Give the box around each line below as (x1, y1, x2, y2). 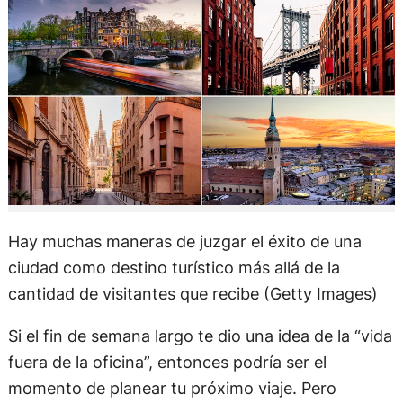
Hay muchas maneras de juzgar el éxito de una (7, 231, 362, 252)
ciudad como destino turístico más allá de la (7, 257, 340, 278)
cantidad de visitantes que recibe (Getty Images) (7, 283, 378, 304)
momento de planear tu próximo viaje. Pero (7, 378, 336, 399)
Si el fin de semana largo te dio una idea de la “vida (7, 326, 392, 346)
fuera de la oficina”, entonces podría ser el (7, 352, 327, 372)
